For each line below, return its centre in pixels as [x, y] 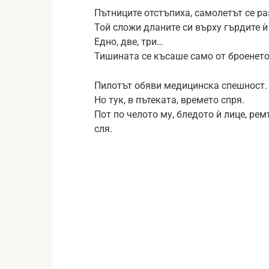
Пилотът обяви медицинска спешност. [181, 85]
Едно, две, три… [129, 41]
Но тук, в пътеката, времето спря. [169, 100]
